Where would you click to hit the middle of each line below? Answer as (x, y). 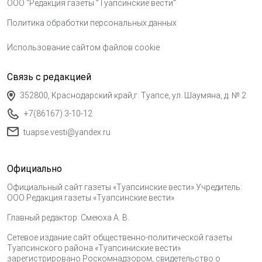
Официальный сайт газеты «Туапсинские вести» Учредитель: (125, 187)
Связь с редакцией (49, 77)
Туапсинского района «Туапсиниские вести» (94, 248)
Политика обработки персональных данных (92, 23)
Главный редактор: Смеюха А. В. (68, 217)
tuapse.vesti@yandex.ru (67, 132)
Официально (35, 168)
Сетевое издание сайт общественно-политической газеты (120, 237)
